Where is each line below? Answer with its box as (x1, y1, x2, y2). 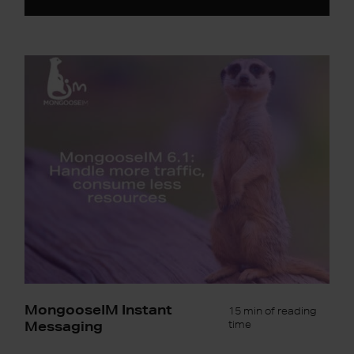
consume (24, 138, 72, 153)
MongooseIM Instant (24, 300, 173, 318)
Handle (24, 88, 61, 103)
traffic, (24, 122, 57, 136)
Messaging (24, 317, 104, 334)
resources (24, 171, 75, 186)
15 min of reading (228, 303, 317, 318)
